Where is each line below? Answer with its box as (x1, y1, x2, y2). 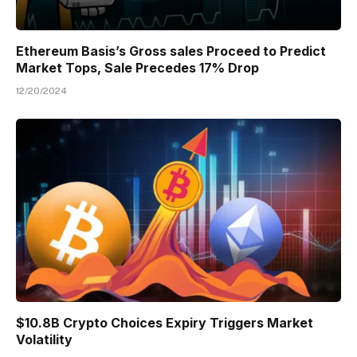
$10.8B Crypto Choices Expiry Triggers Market (16, 314, 313, 331)
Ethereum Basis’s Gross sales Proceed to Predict (16, 43, 326, 60)
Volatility (16, 331, 73, 347)
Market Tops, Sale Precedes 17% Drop (16, 60, 259, 76)
